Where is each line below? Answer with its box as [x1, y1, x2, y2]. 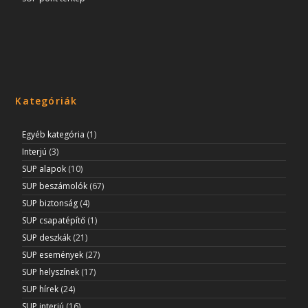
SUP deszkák [22, 231, 71, 243]
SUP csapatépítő [22, 214, 86, 226]
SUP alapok [22, 162, 67, 175]
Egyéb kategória [22, 128, 85, 140]
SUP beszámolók [22, 179, 88, 192]
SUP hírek [22, 283, 59, 295]
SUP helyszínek [22, 265, 80, 278]
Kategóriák [15, 93, 78, 107]
